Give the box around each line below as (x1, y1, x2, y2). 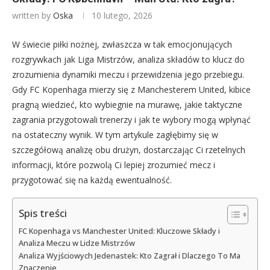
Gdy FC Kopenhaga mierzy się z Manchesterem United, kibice (12, 84, 251, 96)
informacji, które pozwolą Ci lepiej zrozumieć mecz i (12, 159, 215, 171)
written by (12, 10, 53, 22)
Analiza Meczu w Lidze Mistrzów (19, 238, 135, 249)
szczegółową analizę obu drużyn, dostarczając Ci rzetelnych (12, 144, 245, 156)
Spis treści (19, 206, 67, 221)
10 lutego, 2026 (92, 10, 152, 22)
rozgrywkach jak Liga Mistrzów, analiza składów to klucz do (12, 54, 245, 66)
